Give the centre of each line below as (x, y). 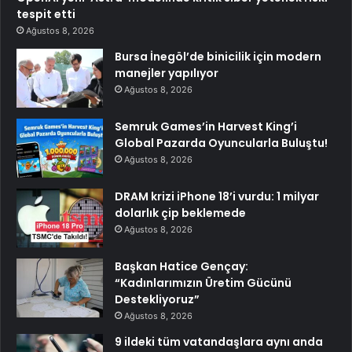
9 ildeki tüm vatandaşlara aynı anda (219, 342)
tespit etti (46, 15)
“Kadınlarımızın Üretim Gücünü (203, 283)
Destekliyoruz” (157, 300)
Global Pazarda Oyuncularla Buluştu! (221, 143)
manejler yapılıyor (167, 73)
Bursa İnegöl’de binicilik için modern (218, 57)
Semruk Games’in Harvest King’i (206, 127)
